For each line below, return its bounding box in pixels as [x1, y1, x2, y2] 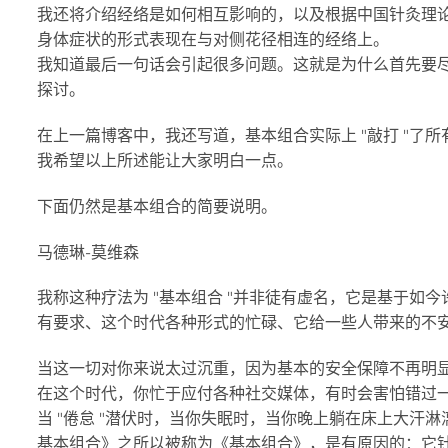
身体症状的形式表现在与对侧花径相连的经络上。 [37, 30, 389, 50]
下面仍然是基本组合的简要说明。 [37, 196, 277, 216]
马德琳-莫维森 [37, 242, 139, 262]
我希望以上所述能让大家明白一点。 [37, 150, 293, 170]
